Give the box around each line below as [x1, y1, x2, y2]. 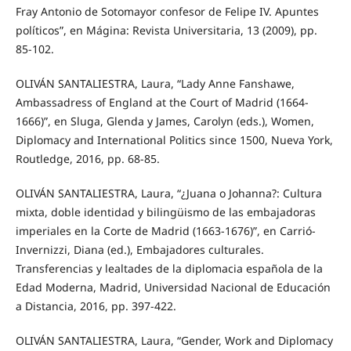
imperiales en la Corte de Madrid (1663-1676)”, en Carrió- [15, 223, 316, 239]
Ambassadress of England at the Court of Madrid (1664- [15, 95, 309, 110]
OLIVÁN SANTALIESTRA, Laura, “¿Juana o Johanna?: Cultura [15, 186, 322, 201]
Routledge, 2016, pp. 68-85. [15, 151, 160, 167]
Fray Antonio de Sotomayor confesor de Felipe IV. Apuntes [15, 4, 319, 19]
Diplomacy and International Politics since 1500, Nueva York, [15, 132, 333, 148]
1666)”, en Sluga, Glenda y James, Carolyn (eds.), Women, [15, 114, 314, 129]
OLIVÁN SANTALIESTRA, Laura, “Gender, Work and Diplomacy [15, 333, 333, 349]
